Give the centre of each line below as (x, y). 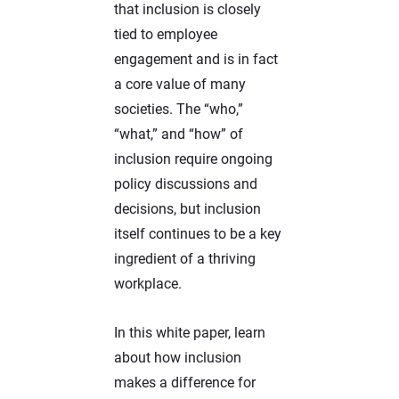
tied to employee (166, 34)
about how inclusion (178, 358)
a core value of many (180, 84)
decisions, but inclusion (187, 208)
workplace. (148, 283)
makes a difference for (185, 383)
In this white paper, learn (190, 333)
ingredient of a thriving (185, 258)
